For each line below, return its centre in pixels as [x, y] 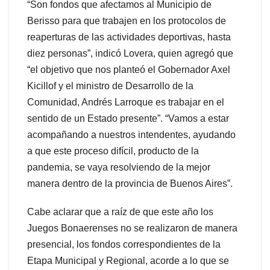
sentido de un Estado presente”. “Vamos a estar [128, 118]
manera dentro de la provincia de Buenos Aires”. [130, 183]
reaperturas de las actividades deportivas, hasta [129, 37]
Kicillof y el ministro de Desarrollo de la [110, 86]
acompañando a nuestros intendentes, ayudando [131, 134]
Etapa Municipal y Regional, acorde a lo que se [128, 260]
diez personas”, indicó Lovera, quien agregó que [130, 53]
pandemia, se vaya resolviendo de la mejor [119, 167]
